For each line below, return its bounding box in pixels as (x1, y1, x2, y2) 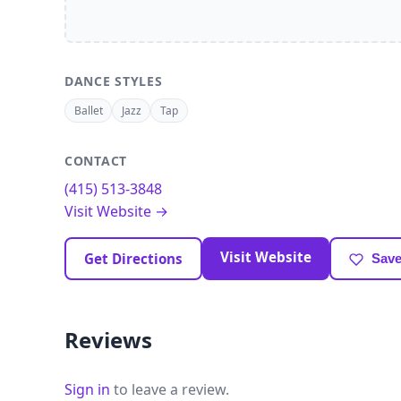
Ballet (73, 103, 103, 119)
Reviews (64, 325, 152, 355)
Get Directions (84, 250, 183, 269)
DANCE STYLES (64, 73, 163, 90)
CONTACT (64, 152, 127, 170)
